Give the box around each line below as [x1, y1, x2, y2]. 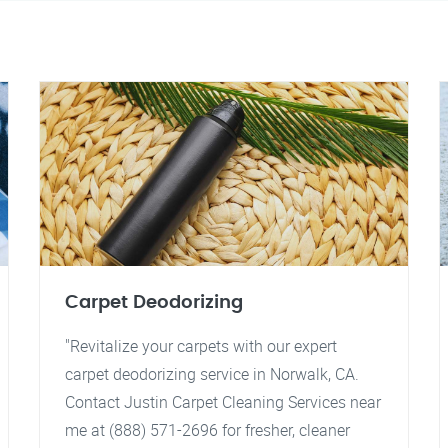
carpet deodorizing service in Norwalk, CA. [65, 363, 359, 385]
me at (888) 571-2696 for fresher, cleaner [65, 419, 350, 441]
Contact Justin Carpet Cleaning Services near [65, 391, 381, 413]
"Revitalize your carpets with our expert [65, 335, 337, 357]
